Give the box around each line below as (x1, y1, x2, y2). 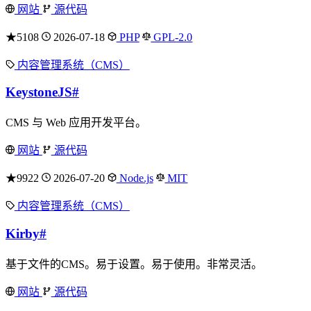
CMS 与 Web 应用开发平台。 (6, 117, 146, 129)
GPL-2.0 (151, 31, 193, 43)
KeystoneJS (6, 85, 72, 100)
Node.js (116, 172, 153, 185)
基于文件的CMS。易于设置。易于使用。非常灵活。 (6, 258, 262, 270)
